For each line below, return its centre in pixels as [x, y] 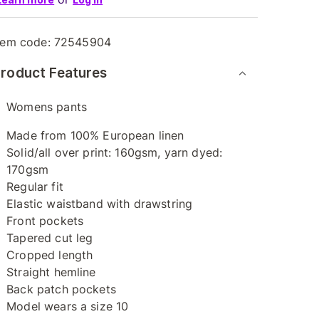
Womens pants [47, 107]
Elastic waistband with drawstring [100, 204]
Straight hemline [51, 272]
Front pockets [45, 221]
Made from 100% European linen [95, 135]
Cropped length [50, 255]
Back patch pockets [61, 289]
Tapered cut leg [50, 238]
